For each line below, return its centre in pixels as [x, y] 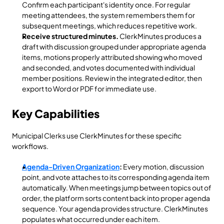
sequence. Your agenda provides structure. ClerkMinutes [115, 208]
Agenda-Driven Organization [71, 166]
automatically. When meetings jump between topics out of [117, 187]
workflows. [30, 146]
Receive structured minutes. [70, 36]
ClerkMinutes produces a [160, 36]
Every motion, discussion [163, 166]
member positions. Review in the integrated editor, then [112, 78]
